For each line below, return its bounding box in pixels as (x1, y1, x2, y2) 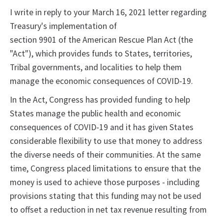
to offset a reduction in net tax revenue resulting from (10, 204, 207, 216)
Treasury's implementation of (10, 21, 119, 32)
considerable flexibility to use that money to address (10, 136, 202, 147)
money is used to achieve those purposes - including (10, 177, 200, 188)
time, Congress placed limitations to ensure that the (10, 163, 201, 174)
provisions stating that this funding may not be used (10, 191, 201, 202)
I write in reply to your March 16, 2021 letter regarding (10, 7, 207, 18)
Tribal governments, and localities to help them (10, 62, 182, 73)
